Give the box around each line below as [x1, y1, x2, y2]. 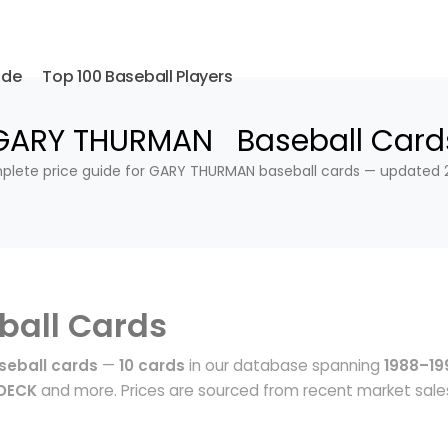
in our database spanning [185, 355, 384, 376]
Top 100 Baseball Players [42, 65, 233, 88]
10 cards [119, 355, 185, 376]
